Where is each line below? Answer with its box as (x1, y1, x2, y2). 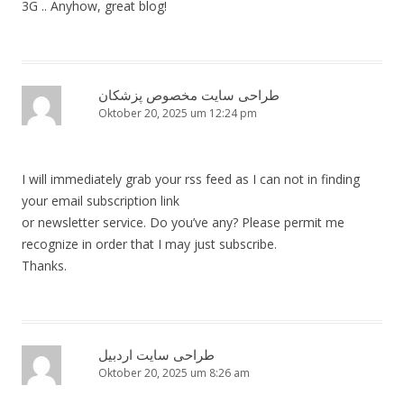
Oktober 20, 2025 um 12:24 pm (98, 106, 257, 122)
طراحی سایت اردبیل (98, 345, 215, 364)
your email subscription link (22, 192, 179, 210)
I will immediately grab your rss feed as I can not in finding (22, 170, 360, 188)
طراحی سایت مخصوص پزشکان (98, 86, 280, 105)
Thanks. (22, 257, 67, 275)
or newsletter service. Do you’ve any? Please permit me (22, 214, 344, 232)
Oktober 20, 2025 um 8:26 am (98, 365, 250, 381)
